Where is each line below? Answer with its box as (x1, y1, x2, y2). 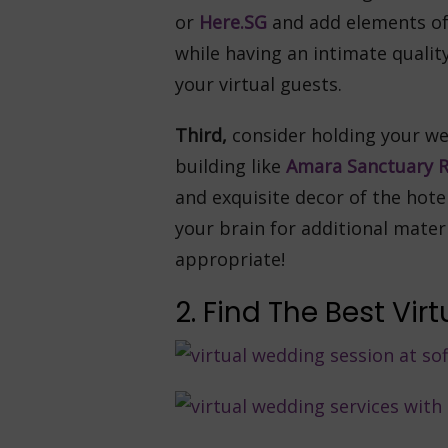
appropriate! (174, 247, 285, 271)
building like (174, 154, 286, 178)
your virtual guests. (174, 72, 342, 96)
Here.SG (198, 10, 272, 34)
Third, (174, 123, 232, 147)
